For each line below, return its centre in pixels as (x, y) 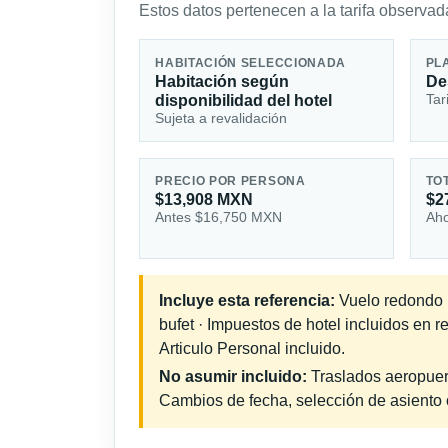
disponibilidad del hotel (244, 100)
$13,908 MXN (204, 200)
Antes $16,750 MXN (219, 217)
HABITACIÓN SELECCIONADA (251, 62)
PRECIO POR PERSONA (230, 181)
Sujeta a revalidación (221, 117)
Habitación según (222, 81)
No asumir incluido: (233, 377)
